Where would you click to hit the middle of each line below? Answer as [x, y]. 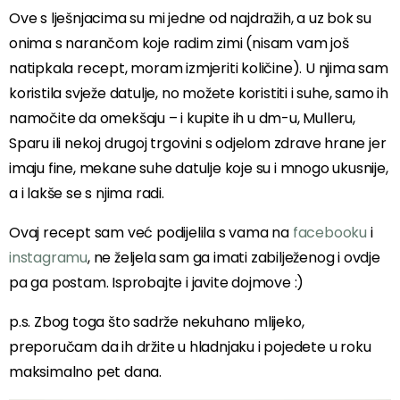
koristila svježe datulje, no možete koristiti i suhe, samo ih [199, 93]
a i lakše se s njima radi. [87, 193]
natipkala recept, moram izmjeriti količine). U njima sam [199, 68]
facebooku [331, 232]
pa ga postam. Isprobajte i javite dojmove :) [157, 282]
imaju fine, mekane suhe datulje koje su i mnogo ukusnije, [199, 168]
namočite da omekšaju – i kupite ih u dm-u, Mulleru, [182, 118]
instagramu [48, 257]
